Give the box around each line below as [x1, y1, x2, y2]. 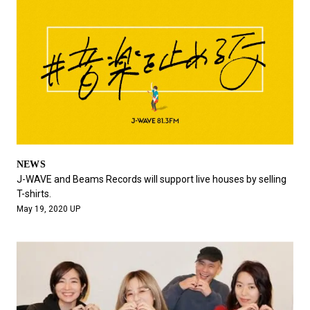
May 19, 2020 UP [16, 204, 80, 214]
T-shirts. [16, 188, 51, 199]
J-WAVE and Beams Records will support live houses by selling [16, 174, 286, 185]
